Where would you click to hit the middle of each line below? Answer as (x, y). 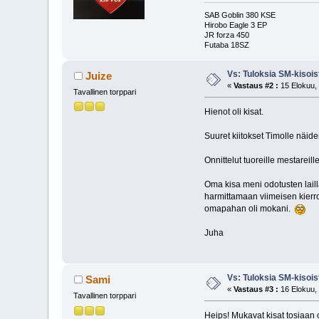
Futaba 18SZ (226, 45)
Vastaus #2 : (256, 86)
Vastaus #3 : (256, 289)
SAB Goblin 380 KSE (240, 15)
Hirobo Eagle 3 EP (235, 25)
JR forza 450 (226, 35)
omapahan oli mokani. (249, 209)
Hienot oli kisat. (234, 112)
